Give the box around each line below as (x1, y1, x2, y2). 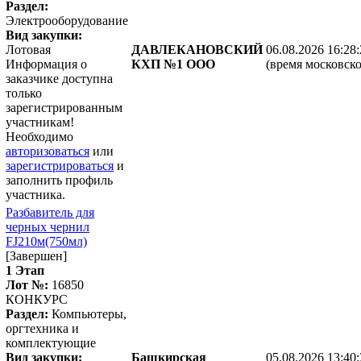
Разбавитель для (6, 205, 94, 219)
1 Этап (6, 263, 44, 277)
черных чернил (6, 219, 89, 234)
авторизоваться (6, 143, 89, 158)
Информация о (6, 56, 87, 71)
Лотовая (6, 42, 51, 56)
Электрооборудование (6, 13, 128, 27)
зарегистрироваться (6, 158, 114, 172)
